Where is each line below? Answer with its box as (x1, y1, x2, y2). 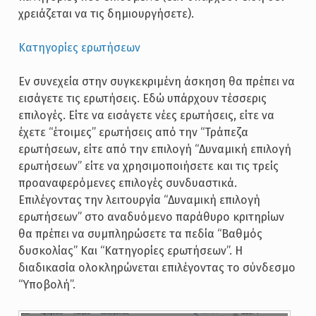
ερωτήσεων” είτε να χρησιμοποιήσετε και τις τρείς (18, 159, 279, 173)
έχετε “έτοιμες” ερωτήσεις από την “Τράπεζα (18, 126, 248, 139)
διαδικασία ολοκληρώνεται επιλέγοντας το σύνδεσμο (18, 261, 296, 274)
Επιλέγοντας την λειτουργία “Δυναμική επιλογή (18, 193, 260, 207)
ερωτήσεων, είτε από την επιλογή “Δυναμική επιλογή (18, 142, 291, 156)
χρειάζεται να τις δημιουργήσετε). (18, 7, 194, 20)
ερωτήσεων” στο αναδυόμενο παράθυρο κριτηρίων (18, 210, 284, 224)
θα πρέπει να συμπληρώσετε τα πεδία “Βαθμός (18, 227, 262, 241)
